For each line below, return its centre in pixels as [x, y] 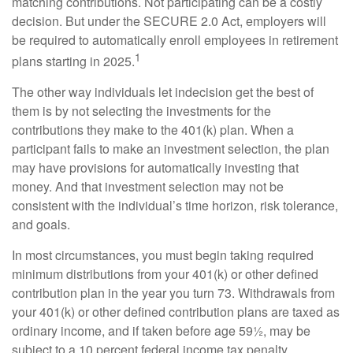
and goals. [41, 225]
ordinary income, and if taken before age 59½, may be [161, 331]
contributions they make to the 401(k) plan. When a [153, 130]
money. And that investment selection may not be [148, 187]
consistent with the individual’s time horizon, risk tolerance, [175, 206]
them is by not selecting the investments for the [141, 111]
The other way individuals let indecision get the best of [163, 92]
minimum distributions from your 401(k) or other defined [165, 274]
